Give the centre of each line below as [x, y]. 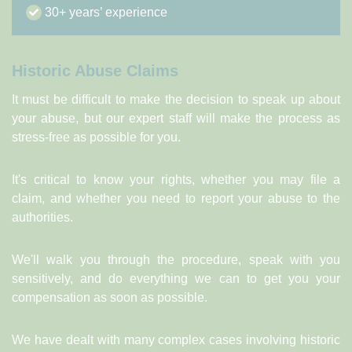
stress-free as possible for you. [96, 137]
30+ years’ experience [104, 12]
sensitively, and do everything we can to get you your [176, 279]
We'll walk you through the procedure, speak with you [176, 260]
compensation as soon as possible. [110, 297]
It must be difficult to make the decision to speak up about [176, 99]
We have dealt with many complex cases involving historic [176, 340]
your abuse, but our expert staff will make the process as [176, 118]
